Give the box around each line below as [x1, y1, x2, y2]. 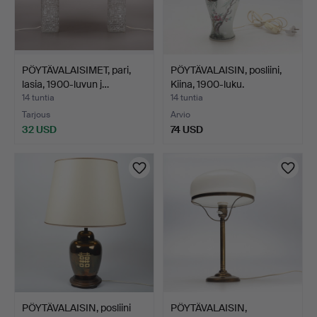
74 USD [171, 122, 203, 136]
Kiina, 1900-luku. [171, 77, 244, 91]
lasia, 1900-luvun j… [22, 77, 109, 91]
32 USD [22, 122, 57, 136]
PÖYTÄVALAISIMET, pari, [22, 63, 131, 76]
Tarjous [22, 108, 50, 120]
